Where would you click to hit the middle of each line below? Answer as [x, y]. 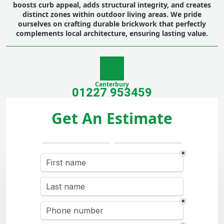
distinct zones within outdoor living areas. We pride [112, 14]
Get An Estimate [112, 118]
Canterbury [112, 84]
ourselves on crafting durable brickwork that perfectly [112, 24]
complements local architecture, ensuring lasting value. [112, 33]
